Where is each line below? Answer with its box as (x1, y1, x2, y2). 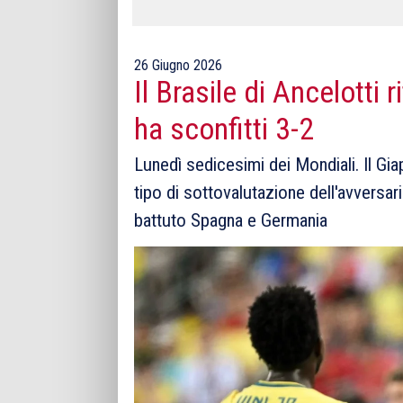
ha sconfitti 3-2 (134, 112, 314, 147)
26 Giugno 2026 (134, 57, 222, 74)
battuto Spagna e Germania (134, 210, 327, 232)
